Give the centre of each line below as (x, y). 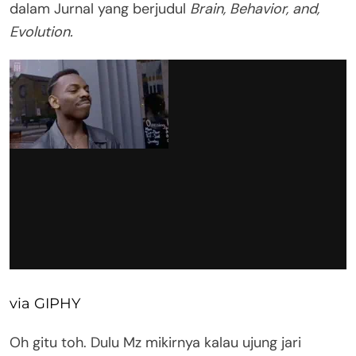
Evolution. (41, 32)
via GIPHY (45, 304)
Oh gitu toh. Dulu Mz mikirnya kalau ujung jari (155, 343)
